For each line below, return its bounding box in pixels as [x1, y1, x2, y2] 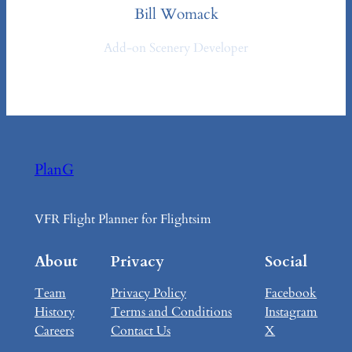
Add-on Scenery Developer [104, 39, 248, 57]
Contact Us [111, 322, 170, 340]
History [34, 303, 75, 321]
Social [265, 251, 308, 273]
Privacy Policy [111, 284, 186, 302]
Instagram [265, 303, 318, 321]
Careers [34, 322, 74, 340]
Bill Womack [134, 4, 218, 25]
